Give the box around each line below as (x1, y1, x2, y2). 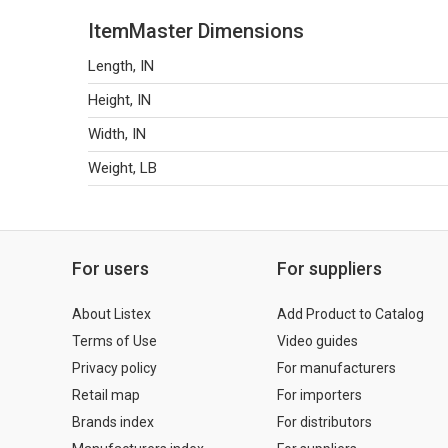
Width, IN (88, 125, 146, 143)
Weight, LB (88, 159, 157, 177)
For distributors (277, 414, 372, 430)
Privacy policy (72, 360, 157, 376)
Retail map (72, 387, 140, 403)
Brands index (72, 414, 154, 430)
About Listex (72, 306, 151, 322)
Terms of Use (72, 333, 157, 349)
